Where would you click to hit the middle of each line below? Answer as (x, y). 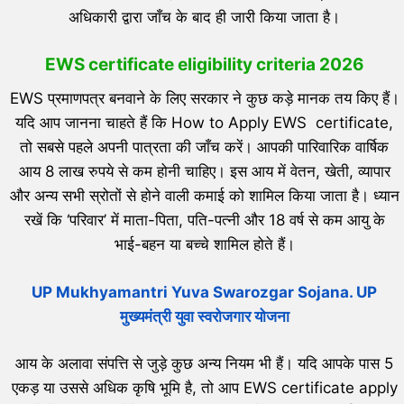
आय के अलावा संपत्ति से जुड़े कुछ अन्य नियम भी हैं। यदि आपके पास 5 (204, 364)
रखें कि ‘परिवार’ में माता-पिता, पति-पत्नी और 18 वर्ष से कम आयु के (204, 220)
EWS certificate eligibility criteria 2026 (204, 65)
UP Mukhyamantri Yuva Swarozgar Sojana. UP (204, 292)
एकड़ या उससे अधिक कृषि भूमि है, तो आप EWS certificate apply (204, 388)
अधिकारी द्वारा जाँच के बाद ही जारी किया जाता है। (204, 17)
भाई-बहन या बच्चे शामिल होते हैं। (204, 245)
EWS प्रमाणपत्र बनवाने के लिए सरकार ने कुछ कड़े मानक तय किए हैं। (204, 99)
